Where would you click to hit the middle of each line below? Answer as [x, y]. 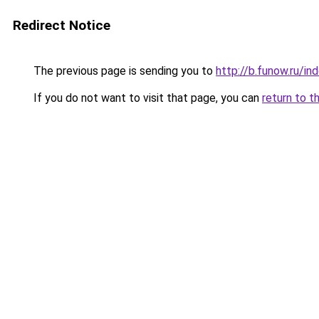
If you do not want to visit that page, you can [146, 98]
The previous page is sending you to [123, 71]
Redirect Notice [62, 25]
